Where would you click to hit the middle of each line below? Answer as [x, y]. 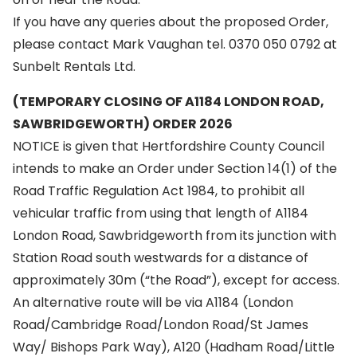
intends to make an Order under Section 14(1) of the [175, 169]
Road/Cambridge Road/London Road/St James [161, 325]
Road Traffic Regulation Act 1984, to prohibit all [159, 191]
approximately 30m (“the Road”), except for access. [176, 280]
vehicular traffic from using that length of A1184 [161, 213]
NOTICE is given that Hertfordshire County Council [169, 146]
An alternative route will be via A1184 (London [153, 302]
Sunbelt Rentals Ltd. [74, 67]
